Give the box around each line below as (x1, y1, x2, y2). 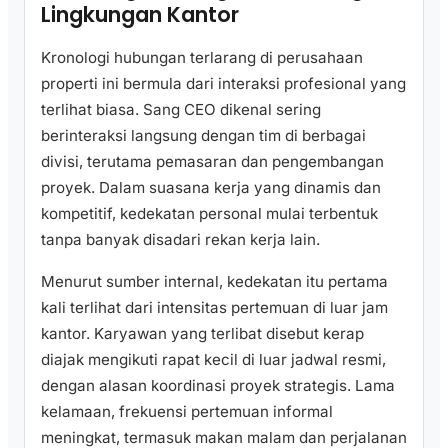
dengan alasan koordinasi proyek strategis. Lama (41, 375, 395, 395)
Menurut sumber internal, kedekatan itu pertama (41, 271, 388, 291)
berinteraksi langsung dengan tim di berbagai (41, 126, 366, 146)
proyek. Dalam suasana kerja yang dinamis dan (41, 178, 381, 198)
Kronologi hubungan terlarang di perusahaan (41, 48, 363, 68)
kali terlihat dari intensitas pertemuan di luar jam (41, 297, 388, 317)
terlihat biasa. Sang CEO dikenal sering (41, 100, 321, 120)
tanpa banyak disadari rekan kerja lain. (41, 230, 320, 250)
